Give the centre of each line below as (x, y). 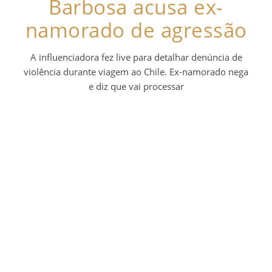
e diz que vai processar (136, 86)
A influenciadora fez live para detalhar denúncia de (136, 57)
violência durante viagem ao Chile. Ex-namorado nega (136, 71)
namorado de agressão (136, 30)
